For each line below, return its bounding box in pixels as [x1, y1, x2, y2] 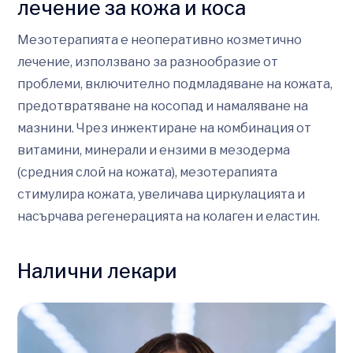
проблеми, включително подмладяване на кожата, [17, 76, 333, 91]
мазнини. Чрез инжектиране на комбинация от [17, 120, 311, 136]
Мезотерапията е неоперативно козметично [17, 32, 302, 47]
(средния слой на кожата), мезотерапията [17, 164, 277, 180]
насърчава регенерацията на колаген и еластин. [17, 208, 320, 224]
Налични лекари [17, 258, 177, 283]
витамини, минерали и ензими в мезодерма [17, 142, 290, 158]
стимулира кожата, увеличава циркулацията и [17, 186, 305, 202]
